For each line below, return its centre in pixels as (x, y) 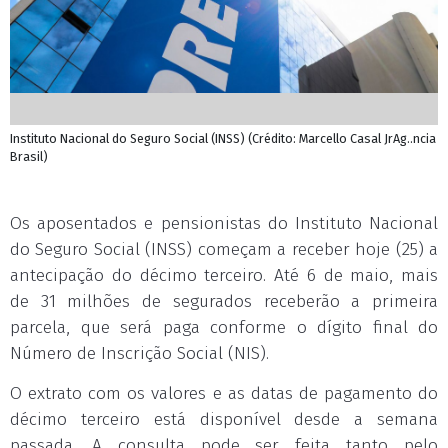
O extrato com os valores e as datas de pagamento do (224, 393)
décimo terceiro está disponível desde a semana (224, 419)
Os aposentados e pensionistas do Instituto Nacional (224, 223)
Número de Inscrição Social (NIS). (139, 353)
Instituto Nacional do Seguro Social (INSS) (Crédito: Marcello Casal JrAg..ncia (223, 138)
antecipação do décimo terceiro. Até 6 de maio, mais (224, 275)
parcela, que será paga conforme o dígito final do (224, 327)
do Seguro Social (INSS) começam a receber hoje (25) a (224, 249)
